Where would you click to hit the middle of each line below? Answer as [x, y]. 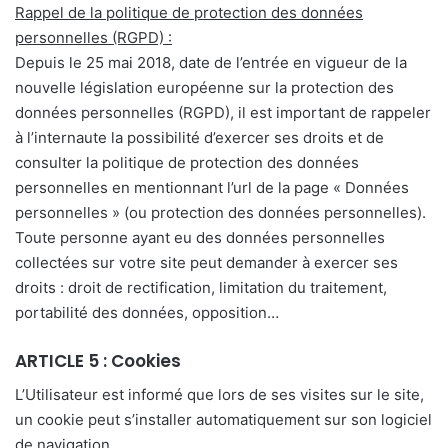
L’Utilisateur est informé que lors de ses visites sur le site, [219, 394]
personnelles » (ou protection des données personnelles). [220, 213]
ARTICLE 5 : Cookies [98, 361]
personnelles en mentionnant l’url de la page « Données [212, 188]
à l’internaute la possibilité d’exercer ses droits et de [199, 138]
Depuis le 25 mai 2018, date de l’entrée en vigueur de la [211, 63]
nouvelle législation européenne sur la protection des [204, 88]
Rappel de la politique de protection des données [189, 13]
